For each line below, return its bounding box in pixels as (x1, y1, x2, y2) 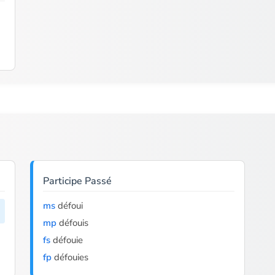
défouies (51, 251, 88, 263)
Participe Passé (42, 174, 112, 188)
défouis (56, 217, 88, 229)
